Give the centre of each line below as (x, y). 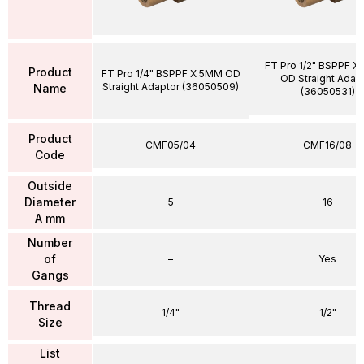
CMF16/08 (327, 145)
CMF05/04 (171, 145)
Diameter (50, 202)
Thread (50, 306)
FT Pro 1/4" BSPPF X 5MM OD (171, 74)
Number (50, 243)
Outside (50, 186)
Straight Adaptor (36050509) (171, 87)
